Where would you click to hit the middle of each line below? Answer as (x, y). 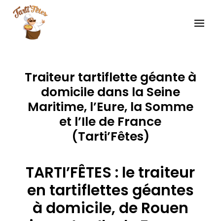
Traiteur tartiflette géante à (110, 77)
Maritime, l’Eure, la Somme (110, 107)
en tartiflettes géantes (110, 190)
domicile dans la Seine (110, 92)
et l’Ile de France (110, 121)
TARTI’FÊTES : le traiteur (110, 172)
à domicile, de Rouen (110, 208)
